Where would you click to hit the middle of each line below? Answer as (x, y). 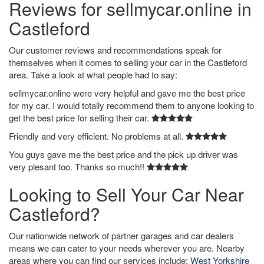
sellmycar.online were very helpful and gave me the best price (127, 93)
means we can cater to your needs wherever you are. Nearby (127, 248)
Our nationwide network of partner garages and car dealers (121, 235)
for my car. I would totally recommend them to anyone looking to (131, 105)
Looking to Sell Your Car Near (126, 194)
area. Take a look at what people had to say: (93, 75)
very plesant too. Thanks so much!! (78, 166)
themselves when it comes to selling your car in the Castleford (128, 62)
